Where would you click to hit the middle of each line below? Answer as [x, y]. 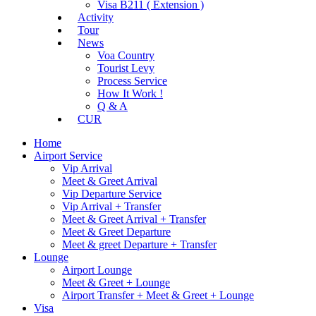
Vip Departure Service [112, 193]
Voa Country [126, 55]
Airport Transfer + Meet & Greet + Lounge [158, 295]
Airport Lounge [97, 269]
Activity [96, 17]
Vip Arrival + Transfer [111, 206]
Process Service [132, 80]
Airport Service [68, 155]
